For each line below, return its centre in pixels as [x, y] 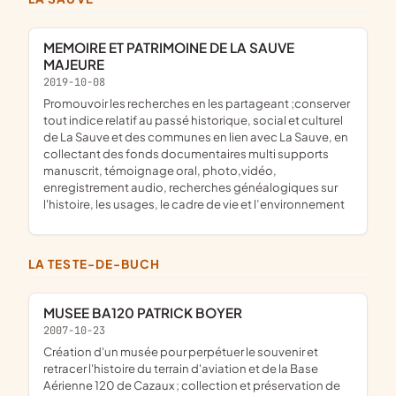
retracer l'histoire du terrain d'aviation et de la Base [181, 368]
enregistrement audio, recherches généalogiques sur [190, 187]
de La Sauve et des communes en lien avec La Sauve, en [196, 136]
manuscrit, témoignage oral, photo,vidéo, [160, 170]
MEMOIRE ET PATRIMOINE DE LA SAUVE [49, 47]
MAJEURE [74, 64]
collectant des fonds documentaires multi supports [186, 153]
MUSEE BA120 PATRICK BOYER [148, 313]
